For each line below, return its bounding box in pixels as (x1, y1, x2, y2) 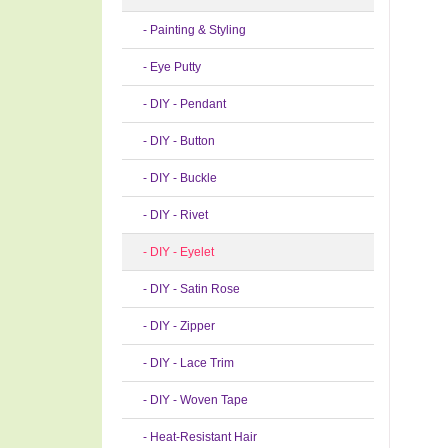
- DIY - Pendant (134, 97, 226, 111)
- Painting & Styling (134, 23, 246, 37)
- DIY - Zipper (134, 319, 215, 333)
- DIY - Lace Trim (134, 356, 234, 370)
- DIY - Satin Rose (134, 282, 240, 296)
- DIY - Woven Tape (134, 393, 248, 407)
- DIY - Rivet (134, 208, 208, 222)
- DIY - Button (134, 134, 215, 148)
